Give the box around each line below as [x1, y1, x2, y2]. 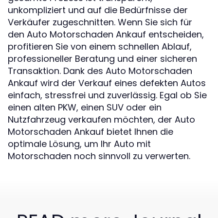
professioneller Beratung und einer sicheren [8, 52, 197, 65]
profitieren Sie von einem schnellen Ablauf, [8, 40, 192, 53]
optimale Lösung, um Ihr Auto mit [8, 137, 151, 150]
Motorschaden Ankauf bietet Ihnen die [8, 125, 173, 138]
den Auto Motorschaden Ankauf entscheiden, [8, 28, 204, 40]
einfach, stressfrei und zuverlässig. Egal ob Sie [8, 89, 207, 101]
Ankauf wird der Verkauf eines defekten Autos [8, 76, 206, 89]
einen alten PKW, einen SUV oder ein [8, 101, 162, 113]
